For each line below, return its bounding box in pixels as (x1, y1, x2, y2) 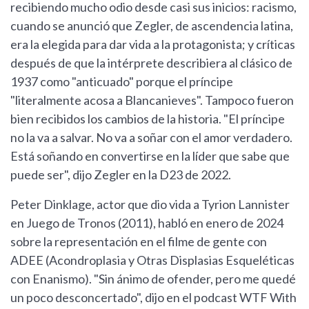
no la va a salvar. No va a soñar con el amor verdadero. (10, 130, 292, 146)
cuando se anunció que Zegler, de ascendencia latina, (10, 18, 293, 34)
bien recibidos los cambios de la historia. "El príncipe (10, 111, 285, 127)
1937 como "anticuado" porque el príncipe (10, 74, 233, 90)
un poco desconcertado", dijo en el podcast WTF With (10, 290, 297, 306)
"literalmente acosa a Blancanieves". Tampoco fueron (10, 92, 294, 108)
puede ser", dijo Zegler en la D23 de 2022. (10, 167, 231, 183)
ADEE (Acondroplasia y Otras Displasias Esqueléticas (10, 252, 295, 268)
